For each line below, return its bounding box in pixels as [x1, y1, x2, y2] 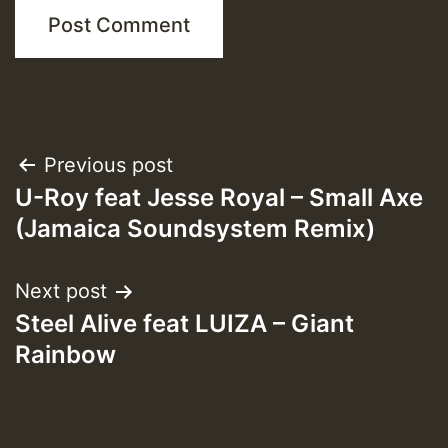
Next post [15, 279, 107, 304]
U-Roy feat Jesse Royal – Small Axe [15, 183, 423, 213]
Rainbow [15, 340, 116, 370]
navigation [14, 193, 177, 240]
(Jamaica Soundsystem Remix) [15, 214, 375, 244]
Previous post [44, 153, 173, 178]
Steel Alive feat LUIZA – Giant [15, 309, 354, 339]
